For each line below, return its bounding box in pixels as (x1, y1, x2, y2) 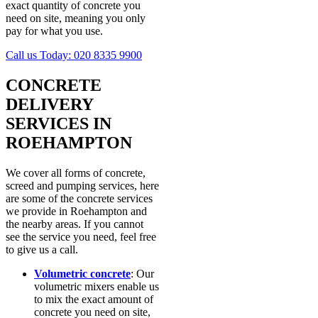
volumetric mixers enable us (34, 280, 159, 293)
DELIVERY (6, 95, 93, 114)
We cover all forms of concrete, (6, 167, 146, 180)
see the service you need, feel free (6, 231, 156, 243)
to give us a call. (6, 243, 78, 256)
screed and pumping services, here (6, 180, 159, 192)
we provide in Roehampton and (6, 205, 147, 218)
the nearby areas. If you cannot (6, 218, 143, 231)
